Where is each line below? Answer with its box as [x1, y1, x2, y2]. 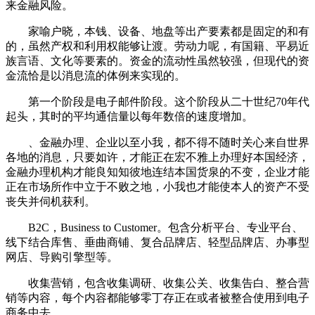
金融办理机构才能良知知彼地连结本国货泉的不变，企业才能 [6, 166, 309, 179]
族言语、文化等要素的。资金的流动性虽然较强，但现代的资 [6, 55, 309, 67]
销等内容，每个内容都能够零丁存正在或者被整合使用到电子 [6, 292, 309, 304]
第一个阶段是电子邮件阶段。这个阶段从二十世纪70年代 [6, 96, 309, 108]
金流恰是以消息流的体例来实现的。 [6, 70, 186, 82]
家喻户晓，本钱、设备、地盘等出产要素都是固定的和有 [6, 25, 309, 38]
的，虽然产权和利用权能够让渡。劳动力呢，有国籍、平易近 [6, 40, 309, 53]
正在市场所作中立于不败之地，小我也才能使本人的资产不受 [6, 181, 309, 193]
